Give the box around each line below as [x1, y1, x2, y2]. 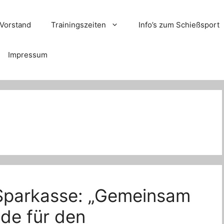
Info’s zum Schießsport [138, 20, 220, 29]
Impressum [8, 50, 48, 59]
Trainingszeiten [51, 20, 106, 29]
